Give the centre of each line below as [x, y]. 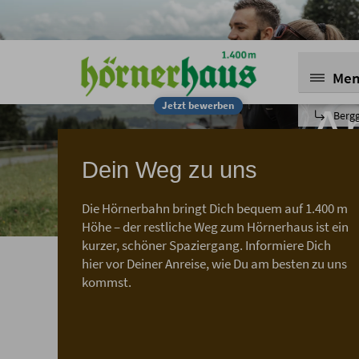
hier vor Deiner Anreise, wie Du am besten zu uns [214, 263]
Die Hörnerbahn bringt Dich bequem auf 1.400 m [215, 208]
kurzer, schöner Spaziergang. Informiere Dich [206, 245]
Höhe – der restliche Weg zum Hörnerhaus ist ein [215, 226]
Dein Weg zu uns [169, 169]
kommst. [107, 282]
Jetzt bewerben [198, 106]
